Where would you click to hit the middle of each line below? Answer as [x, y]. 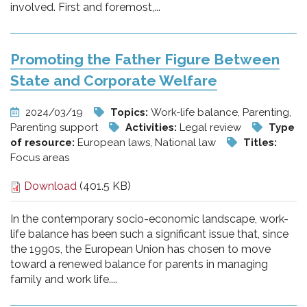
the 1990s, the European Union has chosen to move [140, 249]
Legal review [212, 127]
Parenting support [56, 127]
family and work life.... [64, 279]
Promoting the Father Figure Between [145, 59]
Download [49, 186]
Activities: [152, 127]
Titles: [260, 143]
